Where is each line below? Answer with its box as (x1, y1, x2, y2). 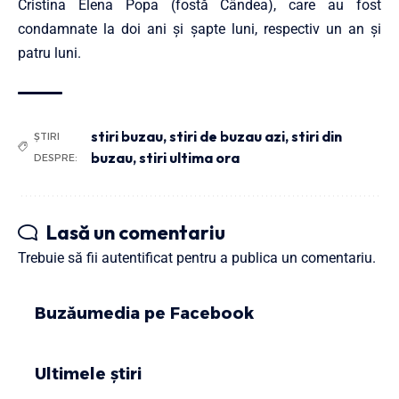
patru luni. (18, 44, 81, 61)
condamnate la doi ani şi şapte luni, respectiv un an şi (18, 20, 381, 37)
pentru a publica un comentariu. (173, 248, 376, 266)
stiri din (290, 126, 342, 145)
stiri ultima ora (138, 148, 240, 167)
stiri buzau (90, 126, 163, 145)
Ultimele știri (35, 363, 142, 384)
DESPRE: (34, 151, 77, 164)
